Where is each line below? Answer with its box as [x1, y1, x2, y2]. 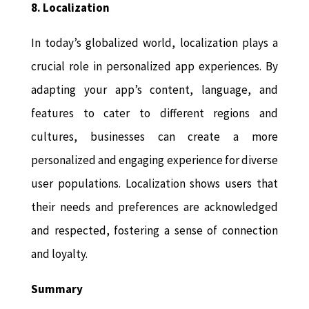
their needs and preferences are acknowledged [30, 199, 279, 215]
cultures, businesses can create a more [30, 129, 279, 145]
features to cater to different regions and [30, 106, 279, 121]
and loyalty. [30, 246, 88, 262]
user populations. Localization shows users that [30, 176, 279, 192]
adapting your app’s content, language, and [30, 82, 279, 98]
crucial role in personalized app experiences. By [30, 59, 279, 74]
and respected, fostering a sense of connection [30, 223, 279, 239]
